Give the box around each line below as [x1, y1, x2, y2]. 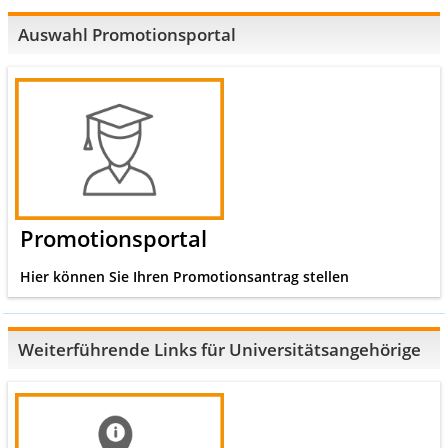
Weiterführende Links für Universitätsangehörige [18, 338, 421, 362]
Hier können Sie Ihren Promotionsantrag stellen [19, 266, 349, 286]
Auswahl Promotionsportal [18, 23, 236, 47]
